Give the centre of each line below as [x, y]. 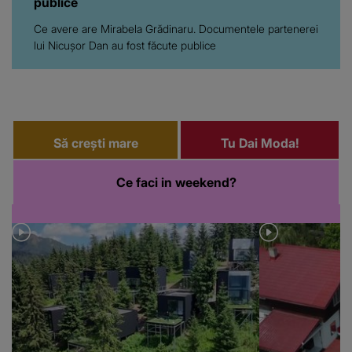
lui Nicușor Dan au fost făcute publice [125, 46]
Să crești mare [95, 143]
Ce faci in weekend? [176, 183]
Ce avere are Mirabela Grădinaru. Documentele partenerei [176, 29]
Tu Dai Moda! [260, 143]
